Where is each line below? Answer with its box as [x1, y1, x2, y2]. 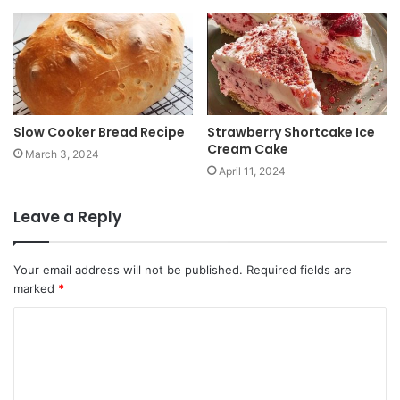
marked [13, 280, 58, 296]
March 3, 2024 [25, 146, 99, 161]
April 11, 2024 [219, 163, 286, 178]
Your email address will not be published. [13, 262, 243, 277]
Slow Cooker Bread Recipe [13, 122, 185, 141]
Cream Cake [207, 139, 288, 158]
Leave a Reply [13, 205, 121, 228]
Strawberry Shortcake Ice [207, 122, 375, 141]
